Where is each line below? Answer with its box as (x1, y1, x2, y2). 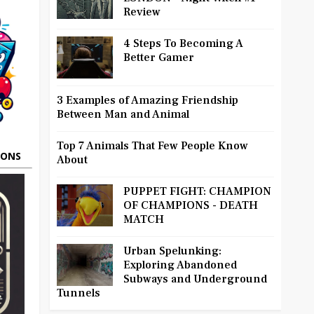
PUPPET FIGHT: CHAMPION (123, 184, 271, 199)
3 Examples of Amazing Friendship (57, 93, 238, 108)
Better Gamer (123, 50, 194, 65)
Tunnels (57, 286, 100, 301)
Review (123, 5, 161, 20)
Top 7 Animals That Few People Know (57, 139, 248, 153)
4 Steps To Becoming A (123, 36, 243, 51)
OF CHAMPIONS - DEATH (123, 198, 258, 213)
